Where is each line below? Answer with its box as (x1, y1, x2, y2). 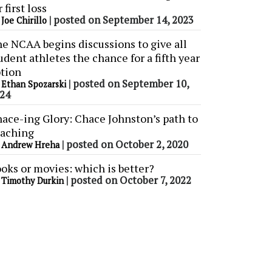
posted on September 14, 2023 (53, 13, 194, 27)
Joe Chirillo (1, 15, 47, 27)
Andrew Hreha (1, 139, 59, 151)
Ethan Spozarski (1, 78, 66, 90)
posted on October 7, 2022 (70, 174, 191, 188)
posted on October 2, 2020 (66, 138, 188, 152)
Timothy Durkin (1, 175, 64, 187)
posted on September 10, (73, 77, 189, 91)
